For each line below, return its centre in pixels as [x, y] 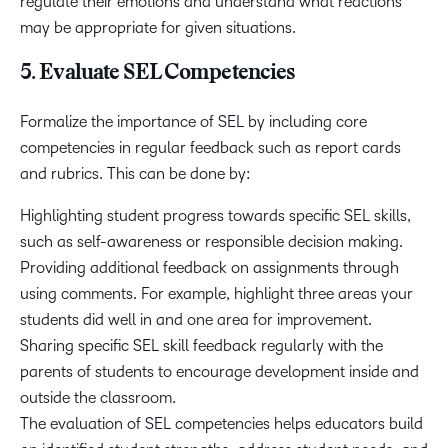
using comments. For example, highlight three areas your [216, 294]
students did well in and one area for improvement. [196, 320]
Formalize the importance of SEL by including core [193, 122]
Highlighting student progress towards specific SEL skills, [215, 216]
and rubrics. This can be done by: [135, 174]
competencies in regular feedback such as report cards [210, 148]
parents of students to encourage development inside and [219, 372]
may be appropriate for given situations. [158, 28]
